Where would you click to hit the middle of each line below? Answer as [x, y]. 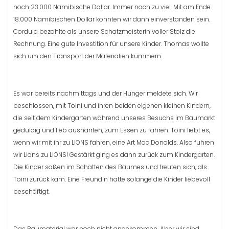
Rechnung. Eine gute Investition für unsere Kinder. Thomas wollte [111, 43]
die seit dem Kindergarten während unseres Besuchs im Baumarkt [114, 118]
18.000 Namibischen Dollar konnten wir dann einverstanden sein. [112, 19]
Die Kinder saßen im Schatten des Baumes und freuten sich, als [110, 167]
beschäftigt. [31, 191]
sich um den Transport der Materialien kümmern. [88, 56]
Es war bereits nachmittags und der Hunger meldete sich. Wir [106, 93]
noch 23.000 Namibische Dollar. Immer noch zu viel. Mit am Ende [112, 7]
